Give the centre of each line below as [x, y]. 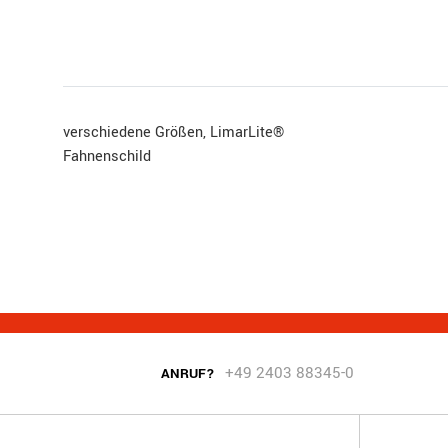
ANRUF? [188, 373]
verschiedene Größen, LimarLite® [173, 132]
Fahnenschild [107, 156]
